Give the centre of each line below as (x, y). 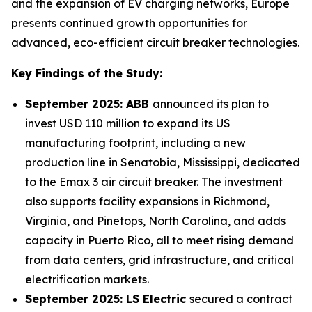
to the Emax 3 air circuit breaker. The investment (154, 182)
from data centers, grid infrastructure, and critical (159, 260)
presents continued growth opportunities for (129, 23)
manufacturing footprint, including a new (135, 143)
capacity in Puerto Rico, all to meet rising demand (159, 240)
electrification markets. (87, 279)
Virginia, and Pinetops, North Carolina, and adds (155, 221)
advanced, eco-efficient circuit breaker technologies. (155, 42)
